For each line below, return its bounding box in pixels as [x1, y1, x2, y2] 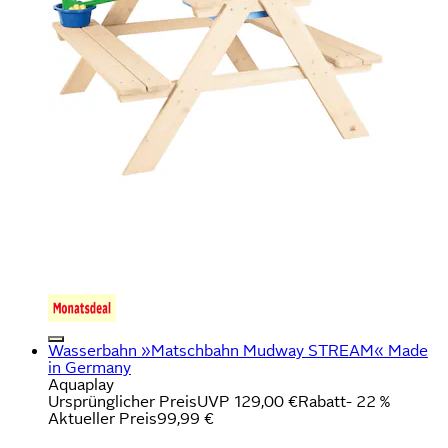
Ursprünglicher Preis [48, 392, 197, 410]
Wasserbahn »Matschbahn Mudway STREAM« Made [48, 341, 428, 359]
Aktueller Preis [48, 409, 157, 427]
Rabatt [298, 392, 346, 410]
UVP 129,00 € [197, 392, 298, 410]
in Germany [48, 358, 131, 376]
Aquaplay [48, 375, 114, 393]
